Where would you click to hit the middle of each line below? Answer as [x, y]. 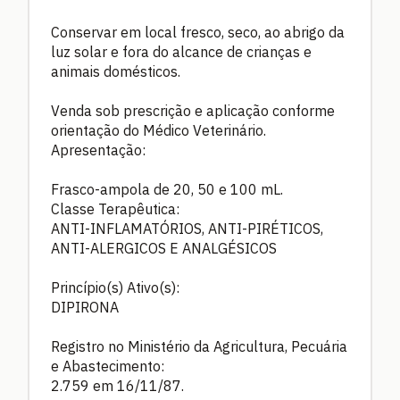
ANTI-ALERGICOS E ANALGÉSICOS [164, 249]
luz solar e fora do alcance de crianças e [181, 52]
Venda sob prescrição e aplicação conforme [193, 111]
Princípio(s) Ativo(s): [115, 288]
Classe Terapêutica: [115, 209]
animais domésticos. [116, 72]
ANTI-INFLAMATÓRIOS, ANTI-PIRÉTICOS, [187, 229]
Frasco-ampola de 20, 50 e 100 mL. [167, 190]
